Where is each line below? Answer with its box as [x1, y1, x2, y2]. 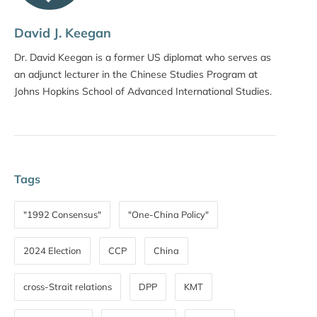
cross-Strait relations [23, 281, 112, 293]
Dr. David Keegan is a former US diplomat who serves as [14, 51, 271, 64]
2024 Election [23, 245, 81, 257]
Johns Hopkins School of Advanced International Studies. [14, 85, 272, 98]
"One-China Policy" [128, 209, 209, 221]
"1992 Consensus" [23, 209, 101, 221]
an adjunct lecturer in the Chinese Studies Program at [14, 68, 258, 81]
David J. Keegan [14, 25, 111, 42]
